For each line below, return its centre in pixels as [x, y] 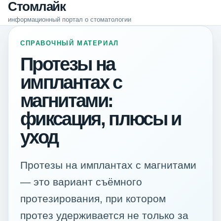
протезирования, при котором [93, 199]
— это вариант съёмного [81, 182]
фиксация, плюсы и [101, 119]
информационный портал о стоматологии [70, 19]
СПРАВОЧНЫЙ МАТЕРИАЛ [70, 43]
